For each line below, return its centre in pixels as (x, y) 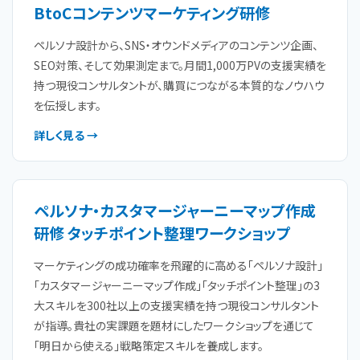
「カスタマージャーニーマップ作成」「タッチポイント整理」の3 (177, 285)
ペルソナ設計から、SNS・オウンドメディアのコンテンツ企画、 (176, 45)
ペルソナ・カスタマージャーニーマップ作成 (175, 210)
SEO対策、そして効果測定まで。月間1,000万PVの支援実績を (180, 65)
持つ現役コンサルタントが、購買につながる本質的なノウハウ (179, 85)
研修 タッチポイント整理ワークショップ (162, 233)
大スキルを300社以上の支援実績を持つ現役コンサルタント (176, 305)
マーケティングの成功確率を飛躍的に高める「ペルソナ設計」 (178, 265)
